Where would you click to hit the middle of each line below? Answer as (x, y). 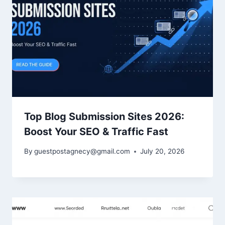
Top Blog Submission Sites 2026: (104, 117)
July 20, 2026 (162, 151)
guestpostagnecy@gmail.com (82, 151)
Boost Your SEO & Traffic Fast (96, 132)
